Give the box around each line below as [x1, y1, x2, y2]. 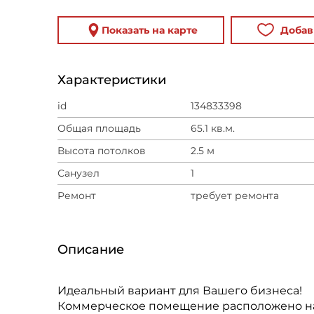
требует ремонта [191, 189, 279, 202]
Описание [57, 242, 124, 257]
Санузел [57, 167, 100, 179]
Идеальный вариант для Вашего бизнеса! [57, 284, 302, 297]
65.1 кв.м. [191, 122, 235, 135]
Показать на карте [101, 24, 198, 36]
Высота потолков [57, 144, 146, 157]
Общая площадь [57, 122, 141, 135]
